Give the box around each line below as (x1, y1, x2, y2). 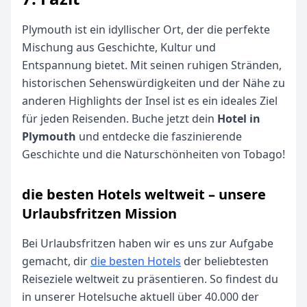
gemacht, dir (22, 254, 90, 269)
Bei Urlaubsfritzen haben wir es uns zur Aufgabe (22, 236, 273, 251)
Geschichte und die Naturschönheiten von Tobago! (22, 147, 285, 162)
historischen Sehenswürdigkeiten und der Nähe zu (22, 75, 285, 90)
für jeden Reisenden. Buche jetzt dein (22, 111, 217, 126)
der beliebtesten (181, 254, 269, 269)
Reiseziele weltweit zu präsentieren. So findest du (22, 271, 278, 286)
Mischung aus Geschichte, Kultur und (22, 40, 216, 55)
